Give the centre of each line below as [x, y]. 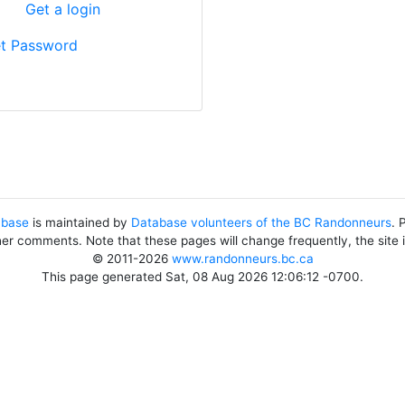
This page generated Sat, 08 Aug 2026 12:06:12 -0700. [202, 277]
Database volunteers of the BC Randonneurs [261, 222]
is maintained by [80, 222]
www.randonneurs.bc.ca [242, 259]
